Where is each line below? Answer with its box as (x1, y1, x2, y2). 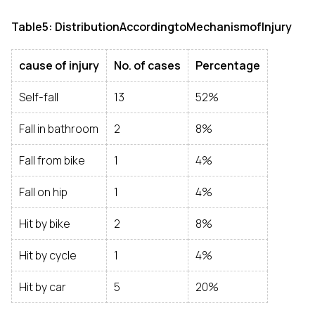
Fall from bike (19, 153, 85, 168)
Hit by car (19, 279, 66, 295)
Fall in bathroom (19, 121, 98, 136)
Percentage (195, 58, 260, 73)
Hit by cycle (19, 247, 77, 263)
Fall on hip (19, 184, 67, 200)
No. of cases (114, 58, 181, 73)
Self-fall (19, 89, 58, 105)
